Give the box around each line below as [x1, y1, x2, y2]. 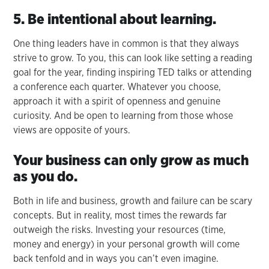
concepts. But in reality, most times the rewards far [13, 209, 228, 221]
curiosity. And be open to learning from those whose [13, 109, 234, 121]
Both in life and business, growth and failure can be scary [13, 195, 253, 207]
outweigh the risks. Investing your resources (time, [13, 223, 226, 235]
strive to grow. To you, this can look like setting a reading [13, 52, 253, 64]
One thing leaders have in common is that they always [13, 37, 240, 49]
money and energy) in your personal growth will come [13, 238, 240, 250]
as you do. [13, 167, 78, 185]
